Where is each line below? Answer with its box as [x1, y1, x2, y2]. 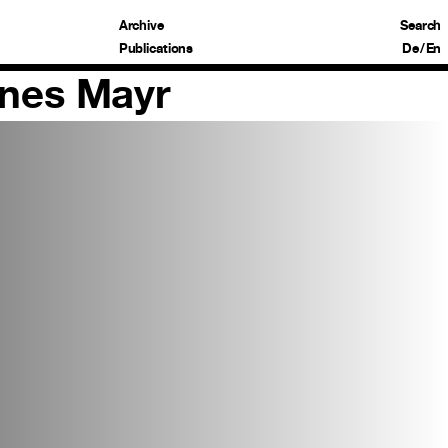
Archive [118, 16, 164, 33]
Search [400, 16, 442, 33]
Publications [118, 39, 194, 56]
